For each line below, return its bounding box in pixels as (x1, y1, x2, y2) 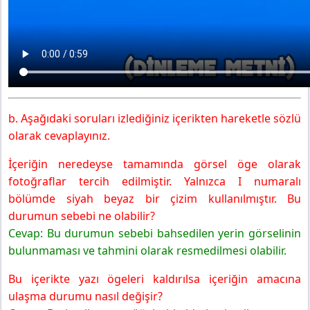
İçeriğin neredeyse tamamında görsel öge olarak (8, 156, 301, 172)
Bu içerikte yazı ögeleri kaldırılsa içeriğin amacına (8, 271, 301, 287)
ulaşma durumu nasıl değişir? (8, 289, 163, 304)
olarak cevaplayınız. (8, 128, 110, 144)
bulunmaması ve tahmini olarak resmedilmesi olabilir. (8, 243, 289, 259)
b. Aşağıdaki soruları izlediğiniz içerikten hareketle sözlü (8, 111, 301, 127)
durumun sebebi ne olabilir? (8, 208, 158, 224)
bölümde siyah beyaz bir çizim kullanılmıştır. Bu (8, 191, 301, 207)
